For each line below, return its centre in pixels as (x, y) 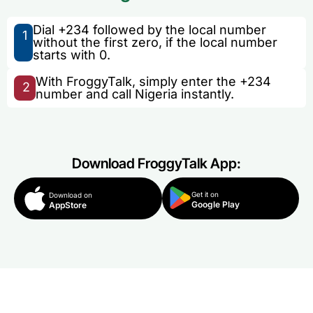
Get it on (205, 194)
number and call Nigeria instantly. (134, 94)
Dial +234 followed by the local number (150, 30)
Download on (71, 195)
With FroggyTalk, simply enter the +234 (153, 81)
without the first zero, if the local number (155, 42)
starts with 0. (72, 55)
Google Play (215, 204)
